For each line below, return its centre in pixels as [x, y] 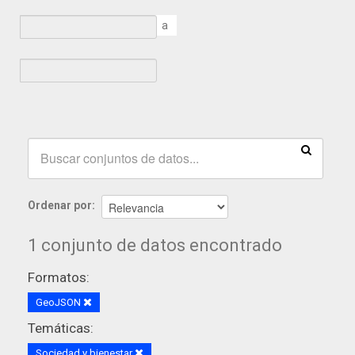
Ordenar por [60, 206]
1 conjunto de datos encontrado [155, 245]
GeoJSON [59, 302]
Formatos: [59, 277]
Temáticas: [61, 328]
